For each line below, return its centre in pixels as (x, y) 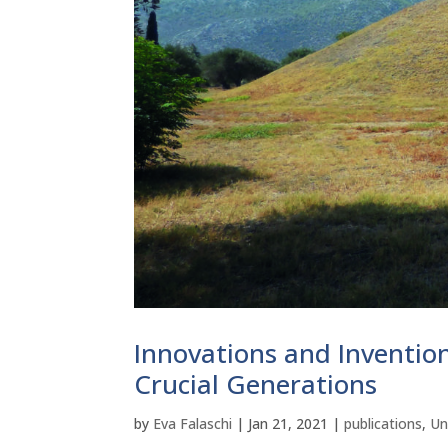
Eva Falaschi (193, 423)
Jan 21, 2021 (288, 423)
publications (383, 423)
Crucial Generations (256, 384)
